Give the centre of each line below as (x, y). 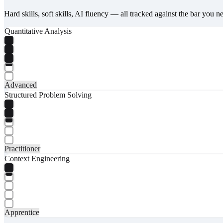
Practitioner (22, 148)
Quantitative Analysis (38, 31)
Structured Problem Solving (48, 95)
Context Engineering (37, 158)
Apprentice (22, 212)
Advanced (21, 85)
